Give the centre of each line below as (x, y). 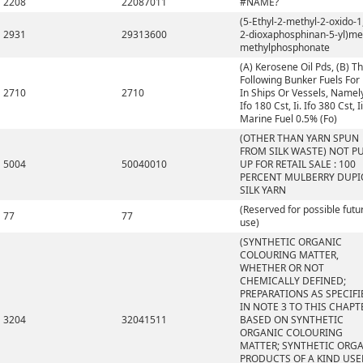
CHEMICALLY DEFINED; (293, 281)
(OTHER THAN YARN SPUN (299, 138)
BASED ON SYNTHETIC (292, 320)
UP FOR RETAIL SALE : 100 (298, 164)
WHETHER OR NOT (282, 268)
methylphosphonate (285, 47)
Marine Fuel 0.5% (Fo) (288, 119)
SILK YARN (263, 190)
